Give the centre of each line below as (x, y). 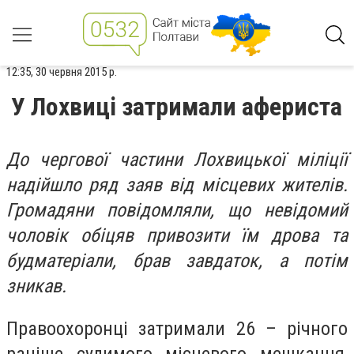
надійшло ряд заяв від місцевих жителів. (177, 185)
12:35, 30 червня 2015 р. (62, 72)
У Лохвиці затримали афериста (177, 107)
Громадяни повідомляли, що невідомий (177, 210)
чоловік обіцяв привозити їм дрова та (177, 235)
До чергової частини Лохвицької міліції (177, 160)
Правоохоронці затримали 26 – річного (177, 328)
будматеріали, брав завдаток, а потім (177, 261)
